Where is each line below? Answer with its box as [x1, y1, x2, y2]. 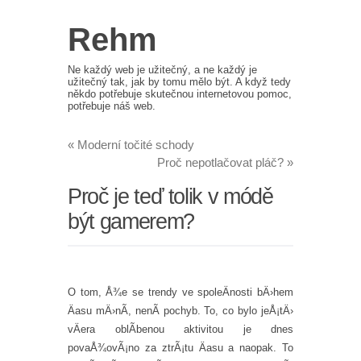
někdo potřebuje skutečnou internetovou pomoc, [68, 87, 292, 100]
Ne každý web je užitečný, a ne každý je [68, 63, 257, 76]
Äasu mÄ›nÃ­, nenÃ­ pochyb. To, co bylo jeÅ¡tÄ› [68, 304, 293, 317]
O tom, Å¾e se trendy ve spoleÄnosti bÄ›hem [68, 285, 293, 298]
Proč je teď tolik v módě [68, 184, 273, 209]
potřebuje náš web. [68, 99, 156, 112]
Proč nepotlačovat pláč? [157, 155, 287, 169]
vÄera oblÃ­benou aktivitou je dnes [68, 322, 293, 335]
